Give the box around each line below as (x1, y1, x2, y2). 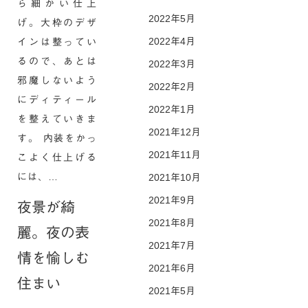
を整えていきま (17, 113, 97, 124)
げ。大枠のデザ (17, 17, 97, 28)
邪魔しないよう (17, 75, 97, 86)
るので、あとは (17, 56, 97, 67)
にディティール (17, 94, 97, 105)
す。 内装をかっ (17, 133, 97, 144)
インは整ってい (17, 36, 97, 47)
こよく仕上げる (17, 152, 97, 163)
